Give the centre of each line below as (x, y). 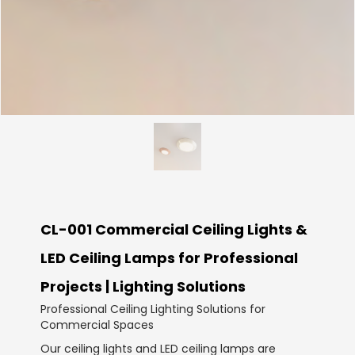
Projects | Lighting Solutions (143, 287)
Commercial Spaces (97, 325)
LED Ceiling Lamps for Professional (169, 258)
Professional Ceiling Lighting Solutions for (153, 309)
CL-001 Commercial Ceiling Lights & (174, 230)
